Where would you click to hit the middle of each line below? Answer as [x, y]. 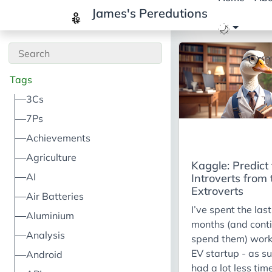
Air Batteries [55, 196]
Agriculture [52, 157]
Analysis [46, 235]
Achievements [59, 138]
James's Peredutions [148, 13]
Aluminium [50, 216]
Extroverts [218, 191]
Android [45, 254]
